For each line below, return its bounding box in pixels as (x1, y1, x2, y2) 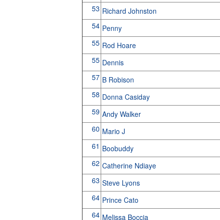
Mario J (102, 126, 127, 136)
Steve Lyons (102, 178, 142, 188)
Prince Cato (102, 195, 140, 205)
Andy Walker (102, 109, 143, 119)
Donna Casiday (102, 92, 152, 102)
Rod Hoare (102, 40, 138, 50)
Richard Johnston (102, 6, 159, 16)
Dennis (102, 57, 126, 67)
